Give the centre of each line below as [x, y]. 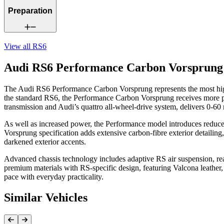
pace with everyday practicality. [54, 176]
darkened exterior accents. [45, 141]
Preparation [30, 11]
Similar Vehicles [46, 198]
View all [18, 46]
